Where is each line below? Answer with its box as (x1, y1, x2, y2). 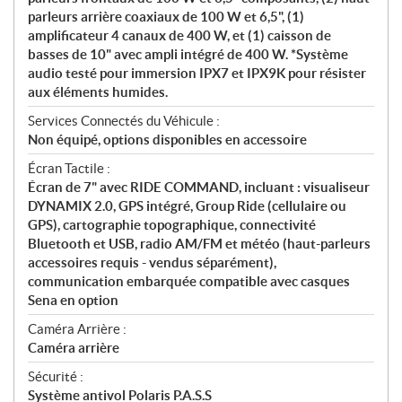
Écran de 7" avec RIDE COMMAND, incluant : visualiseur (28, 179, 370, 195)
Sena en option (28, 292, 118, 308)
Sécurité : (28, 368, 83, 384)
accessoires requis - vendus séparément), (28, 254, 276, 270)
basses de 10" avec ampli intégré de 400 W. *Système (28, 46, 348, 62)
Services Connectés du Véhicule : (28, 112, 220, 128)
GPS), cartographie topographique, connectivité (28, 216, 316, 232)
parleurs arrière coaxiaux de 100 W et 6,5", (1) (28, 8, 304, 24)
